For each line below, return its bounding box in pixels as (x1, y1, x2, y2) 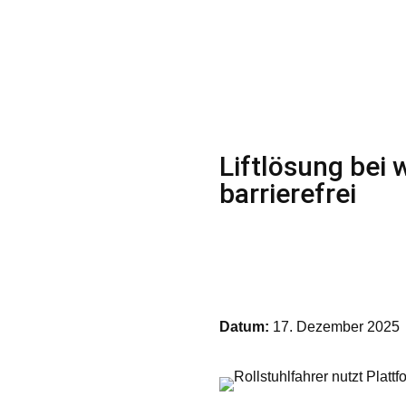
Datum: (218, 318, 269, 334)
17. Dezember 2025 (268, 318, 400, 334)
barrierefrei (218, 177, 356, 209)
